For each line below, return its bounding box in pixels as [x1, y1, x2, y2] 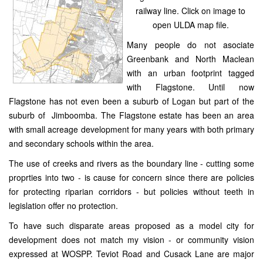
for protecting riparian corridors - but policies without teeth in [9, 186, 254, 198]
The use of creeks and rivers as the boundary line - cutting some [9, 157, 254, 170]
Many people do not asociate [127, 39, 254, 51]
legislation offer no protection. [9, 200, 118, 212]
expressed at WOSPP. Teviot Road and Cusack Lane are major [9, 248, 254, 260]
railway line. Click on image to [136, 5, 245, 17]
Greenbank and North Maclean [127, 53, 254, 65]
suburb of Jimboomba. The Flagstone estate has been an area [9, 109, 254, 122]
